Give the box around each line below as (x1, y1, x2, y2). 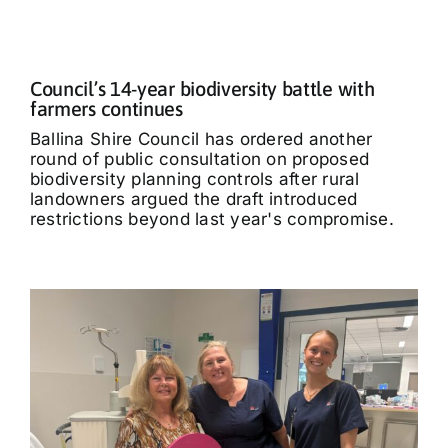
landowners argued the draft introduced (29, 188, 358, 209)
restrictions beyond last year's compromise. (29, 208, 394, 229)
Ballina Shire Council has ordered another (29, 128, 373, 149)
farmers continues (29, 96, 183, 120)
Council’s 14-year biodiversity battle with (29, 76, 375, 100)
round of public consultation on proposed (29, 148, 370, 169)
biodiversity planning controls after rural (29, 168, 360, 189)
